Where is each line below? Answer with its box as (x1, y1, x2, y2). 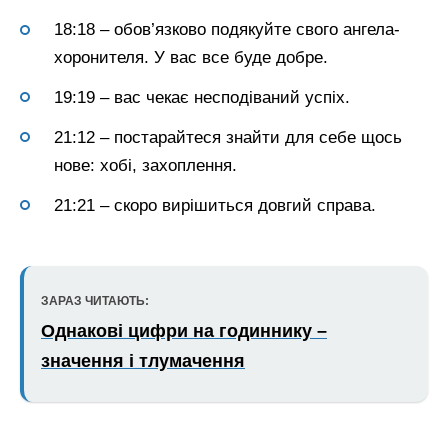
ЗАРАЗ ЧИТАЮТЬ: (41, 294, 149, 309)
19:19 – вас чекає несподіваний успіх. (54, 87, 350, 107)
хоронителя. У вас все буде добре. (54, 48, 328, 68)
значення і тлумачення (41, 351, 245, 372)
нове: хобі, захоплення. (54, 155, 237, 175)
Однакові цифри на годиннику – (41, 321, 327, 342)
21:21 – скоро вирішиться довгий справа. (54, 195, 376, 215)
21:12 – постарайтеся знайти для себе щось (54, 127, 402, 147)
